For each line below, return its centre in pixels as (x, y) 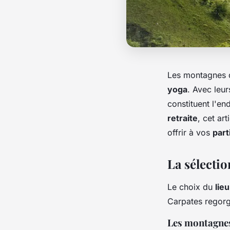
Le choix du (191, 187)
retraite (183, 118)
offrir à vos (190, 132)
